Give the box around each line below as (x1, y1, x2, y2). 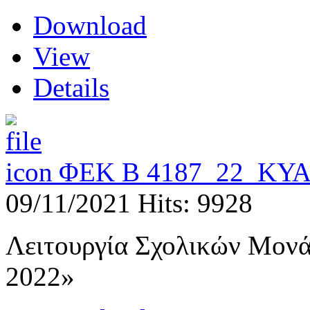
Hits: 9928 (138, 188, 253, 219)
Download (33, 10, 147, 41)
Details (33, 73, 109, 103)
